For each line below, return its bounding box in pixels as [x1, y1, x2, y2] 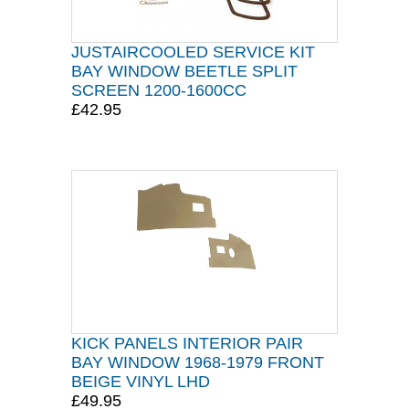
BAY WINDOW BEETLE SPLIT [71, 62, 298, 80]
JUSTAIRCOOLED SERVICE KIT [71, 43, 315, 61]
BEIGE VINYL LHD [71, 372, 210, 391]
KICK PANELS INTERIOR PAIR [71, 334, 303, 352]
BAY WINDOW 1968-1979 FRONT [71, 353, 324, 372]
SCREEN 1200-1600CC [71, 81, 246, 100]
